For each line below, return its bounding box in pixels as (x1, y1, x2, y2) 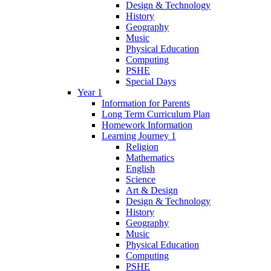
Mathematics (126, 152, 174, 163)
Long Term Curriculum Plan (102, 108, 210, 119)
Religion (126, 141, 158, 152)
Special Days (126, 76, 176, 87)
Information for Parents (102, 97, 190, 108)
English (126, 163, 155, 174)
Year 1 (77, 87, 102, 97)
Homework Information (102, 119, 192, 130)
